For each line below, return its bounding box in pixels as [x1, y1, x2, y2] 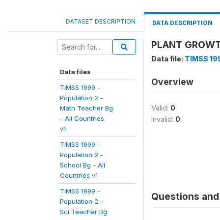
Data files [60, 68, 91, 76]
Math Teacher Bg [60, 104, 113, 112]
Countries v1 [60, 171, 98, 179]
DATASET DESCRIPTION [66, 18, 136, 25]
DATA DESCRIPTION [152, 19, 213, 27]
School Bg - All [60, 161, 105, 169]
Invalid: [151, 115, 175, 123]
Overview [151, 77, 193, 87]
